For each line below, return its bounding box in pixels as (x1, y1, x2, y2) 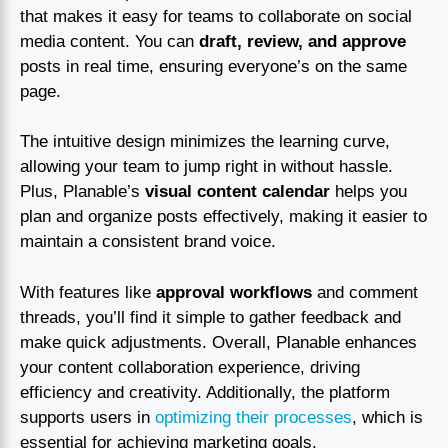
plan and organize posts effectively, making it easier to (20, 207, 427, 227)
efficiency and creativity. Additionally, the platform (20, 382, 390, 402)
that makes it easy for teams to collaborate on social (20, 6, 412, 26)
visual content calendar (145, 182, 330, 202)
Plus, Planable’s (20, 182, 145, 202)
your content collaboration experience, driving (20, 357, 360, 377)
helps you (330, 182, 407, 202)
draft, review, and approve (199, 31, 406, 51)
